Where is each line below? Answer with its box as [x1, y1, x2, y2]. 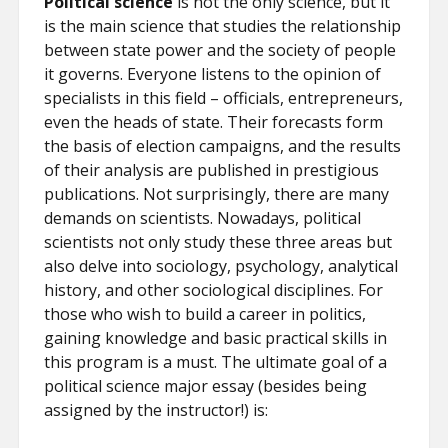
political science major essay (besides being [44, 375, 368, 397]
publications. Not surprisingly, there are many [44, 183, 390, 205]
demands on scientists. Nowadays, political [44, 207, 362, 229]
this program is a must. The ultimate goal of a [44, 351, 388, 373]
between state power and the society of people [44, 39, 397, 61]
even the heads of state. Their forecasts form [44, 111, 384, 133]
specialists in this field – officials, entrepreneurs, [44, 87, 404, 109]
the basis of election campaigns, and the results [44, 135, 402, 157]
